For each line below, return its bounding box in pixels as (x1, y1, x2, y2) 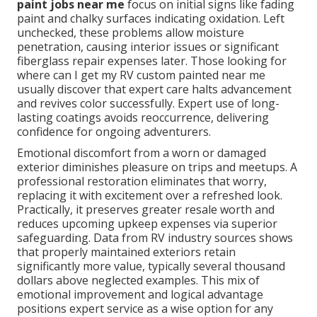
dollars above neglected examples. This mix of (17, 272, 260, 289)
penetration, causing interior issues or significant (17, 39, 279, 55)
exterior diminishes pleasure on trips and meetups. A (17, 159, 297, 175)
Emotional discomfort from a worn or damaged (17, 145, 266, 161)
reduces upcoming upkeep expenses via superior (17, 216, 277, 232)
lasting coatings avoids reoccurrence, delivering (17, 110, 269, 126)
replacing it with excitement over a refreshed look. (17, 188, 282, 204)
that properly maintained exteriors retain (17, 244, 236, 260)
